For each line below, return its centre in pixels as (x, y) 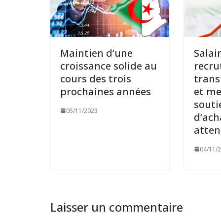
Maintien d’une (96, 53)
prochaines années (106, 91)
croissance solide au (109, 66)
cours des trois (96, 78)
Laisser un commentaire (117, 207)
